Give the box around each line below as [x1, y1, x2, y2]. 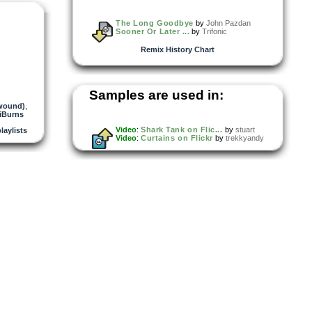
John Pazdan [205, 18, 251, 27]
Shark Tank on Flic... [141, 125, 223, 134]
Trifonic [202, 26, 228, 36]
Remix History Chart [141, 45, 214, 54]
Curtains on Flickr [141, 133, 213, 142]
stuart [235, 125, 255, 134]
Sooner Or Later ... [116, 26, 190, 36]
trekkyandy [225, 133, 264, 142]
